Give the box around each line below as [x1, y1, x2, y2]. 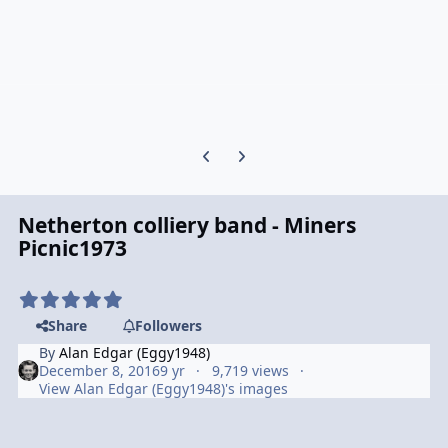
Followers [134, 316, 202, 336]
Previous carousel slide [188, 139, 342, 159]
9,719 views [211, 360, 289, 380]
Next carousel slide [223, 139, 351, 159]
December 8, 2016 [39, 360, 161, 380]
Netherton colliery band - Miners [18, 210, 357, 239]
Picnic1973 [18, 233, 128, 262]
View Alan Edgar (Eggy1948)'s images [39, 378, 289, 398]
